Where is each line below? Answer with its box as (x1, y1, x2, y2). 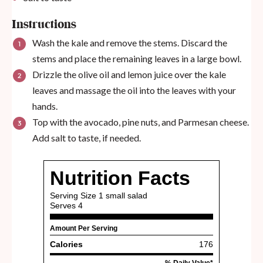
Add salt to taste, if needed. (32, 132, 141, 144)
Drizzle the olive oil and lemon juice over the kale (32, 69, 226, 80)
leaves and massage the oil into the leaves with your (32, 85, 236, 96)
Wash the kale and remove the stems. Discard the (32, 37, 227, 49)
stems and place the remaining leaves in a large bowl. (32, 53, 241, 65)
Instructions (12, 16, 76, 34)
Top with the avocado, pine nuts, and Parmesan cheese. (32, 116, 249, 128)
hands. (32, 100, 58, 112)
